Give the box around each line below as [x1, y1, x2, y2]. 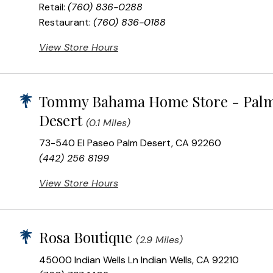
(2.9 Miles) [136, 233, 183, 247]
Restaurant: [39, 16, 93, 29]
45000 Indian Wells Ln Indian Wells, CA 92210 [39, 253, 239, 267]
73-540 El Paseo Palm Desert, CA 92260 [39, 136, 221, 150]
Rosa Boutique [39, 227, 132, 247]
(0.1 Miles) [86, 116, 130, 130]
